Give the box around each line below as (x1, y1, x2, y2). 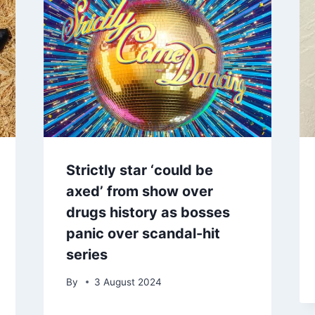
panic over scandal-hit (65, 225, 220, 243)
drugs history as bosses (65, 204, 230, 221)
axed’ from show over (65, 183, 213, 200)
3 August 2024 (94, 276, 162, 288)
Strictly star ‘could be (65, 162, 213, 179)
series (65, 246, 108, 264)
